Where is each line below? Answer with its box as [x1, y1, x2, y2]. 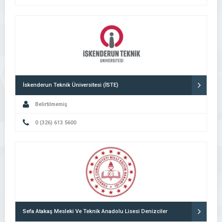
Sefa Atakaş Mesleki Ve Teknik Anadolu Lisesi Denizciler [23, 208, 167, 215]
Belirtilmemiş [35, 101, 67, 108]
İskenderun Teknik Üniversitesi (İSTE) [23, 82, 118, 88]
